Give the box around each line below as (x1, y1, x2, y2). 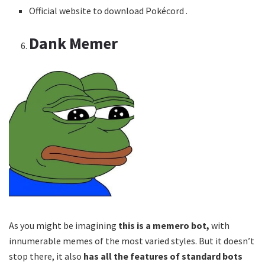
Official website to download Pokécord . (29, 4, 188, 17)
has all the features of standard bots (83, 250, 243, 262)
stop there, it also (9, 250, 83, 262)
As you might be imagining (9, 219, 118, 231)
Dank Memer (29, 33, 118, 53)
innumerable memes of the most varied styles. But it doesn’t (9, 234, 254, 247)
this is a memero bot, (118, 219, 211, 231)
